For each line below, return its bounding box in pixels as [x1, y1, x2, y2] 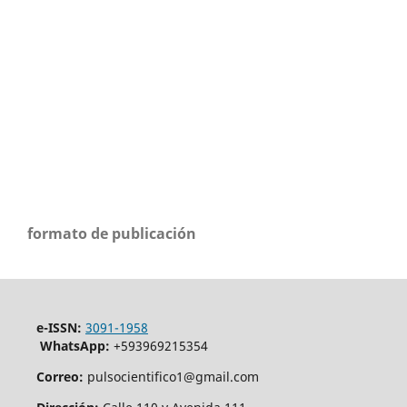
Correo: [35, 368, 84, 386]
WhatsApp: [39, 337, 114, 355]
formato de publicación [27, 223, 196, 244]
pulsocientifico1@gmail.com [83, 368, 263, 386]
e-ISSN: [35, 319, 82, 337]
